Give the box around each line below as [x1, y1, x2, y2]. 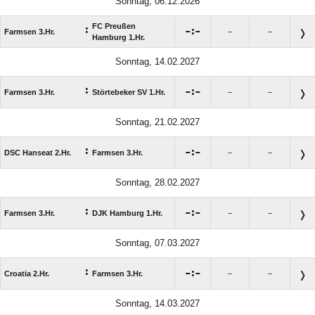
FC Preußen [92, 21, 136, 30]
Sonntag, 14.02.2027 [115, 56, 200, 67]
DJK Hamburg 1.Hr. [92, 208, 162, 217]
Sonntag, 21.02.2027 [115, 116, 200, 127]
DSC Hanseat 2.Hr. [4, 148, 71, 157]
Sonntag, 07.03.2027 [115, 237, 200, 248]
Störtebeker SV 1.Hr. [92, 87, 165, 96]
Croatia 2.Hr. [4, 269, 49, 278]
